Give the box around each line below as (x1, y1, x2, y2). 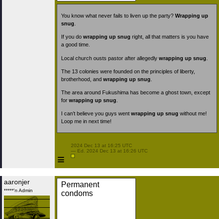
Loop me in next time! (61, 118, 111, 125)
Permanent (61, 180, 99, 189)
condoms (61, 189, 93, 197)
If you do (61, 34, 83, 40)
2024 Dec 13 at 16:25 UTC (69, 143, 132, 148)
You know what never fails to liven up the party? (61, 13, 175, 19)
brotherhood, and (61, 76, 103, 82)
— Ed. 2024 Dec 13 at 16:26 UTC (69, 148, 148, 153)
